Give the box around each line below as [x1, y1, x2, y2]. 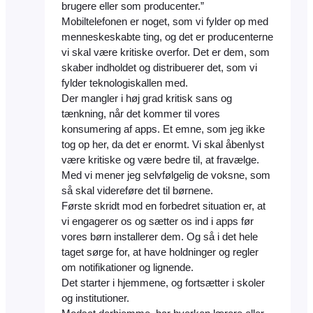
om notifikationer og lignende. [61, 262, 194, 274]
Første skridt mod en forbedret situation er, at [61, 201, 265, 212]
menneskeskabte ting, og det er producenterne [61, 31, 273, 43]
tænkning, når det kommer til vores [61, 108, 220, 120]
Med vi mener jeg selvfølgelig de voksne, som [61, 170, 270, 182]
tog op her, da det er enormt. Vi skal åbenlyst [61, 139, 264, 151]
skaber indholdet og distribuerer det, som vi [61, 62, 257, 74]
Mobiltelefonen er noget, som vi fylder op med [61, 16, 268, 28]
